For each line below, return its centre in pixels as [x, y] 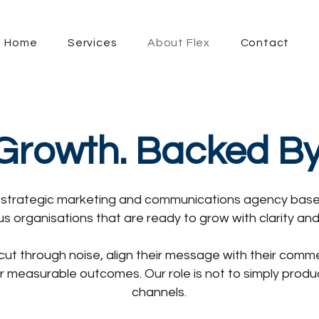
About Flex [179, 43]
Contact [265, 43]
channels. [159, 292]
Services [93, 43]
